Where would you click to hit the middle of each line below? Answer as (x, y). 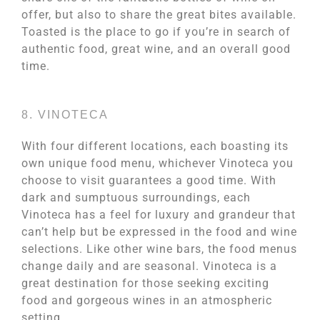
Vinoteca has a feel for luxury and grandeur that (159, 214)
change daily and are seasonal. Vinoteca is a (149, 266)
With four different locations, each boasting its (155, 146)
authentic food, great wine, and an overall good (156, 49)
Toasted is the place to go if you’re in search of (156, 31)
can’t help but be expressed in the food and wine (159, 231)
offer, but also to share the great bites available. (159, 14)
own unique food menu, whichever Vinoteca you (157, 163)
